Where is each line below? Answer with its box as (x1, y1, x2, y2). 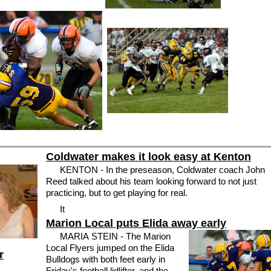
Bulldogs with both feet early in (46, 254, 165, 265)
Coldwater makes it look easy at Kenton (46, 151, 251, 163)
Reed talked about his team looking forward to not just (46, 176, 256, 187)
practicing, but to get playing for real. (46, 188, 188, 198)
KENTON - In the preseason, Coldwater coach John (59, 165, 265, 175)
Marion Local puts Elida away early (46, 217, 226, 230)
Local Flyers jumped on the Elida (46, 243, 174, 253)
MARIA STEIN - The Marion (59, 231, 171, 242)
